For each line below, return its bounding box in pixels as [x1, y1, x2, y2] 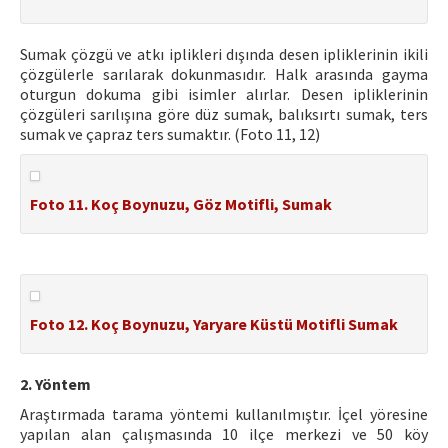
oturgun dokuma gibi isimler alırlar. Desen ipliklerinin [20, 84, 428, 104]
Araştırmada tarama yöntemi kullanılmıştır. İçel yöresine [20, 404, 428, 424]
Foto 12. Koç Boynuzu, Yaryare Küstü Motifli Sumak [30, 314, 398, 334]
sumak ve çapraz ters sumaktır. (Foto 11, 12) [20, 124, 320, 144]
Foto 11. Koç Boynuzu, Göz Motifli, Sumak [30, 194, 332, 214]
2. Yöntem [20, 374, 91, 394]
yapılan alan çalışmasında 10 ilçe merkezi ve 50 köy [20, 424, 428, 444]
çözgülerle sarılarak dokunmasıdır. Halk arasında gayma [20, 64, 428, 84]
